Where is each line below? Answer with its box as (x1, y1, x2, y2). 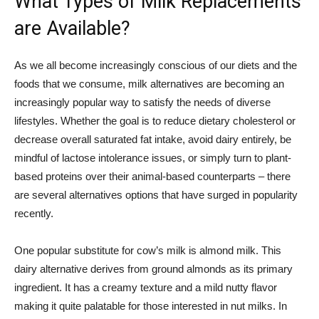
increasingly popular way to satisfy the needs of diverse (14, 96, 271, 108)
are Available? (14, 17, 130, 40)
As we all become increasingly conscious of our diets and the (14, 59, 297, 71)
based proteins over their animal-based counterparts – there (14, 170, 291, 182)
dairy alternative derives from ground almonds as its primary (14, 263, 293, 275)
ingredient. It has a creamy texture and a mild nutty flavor (14, 281, 277, 293)
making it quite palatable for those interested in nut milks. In (14, 300, 287, 312)
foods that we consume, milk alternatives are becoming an (14, 78, 284, 90)
